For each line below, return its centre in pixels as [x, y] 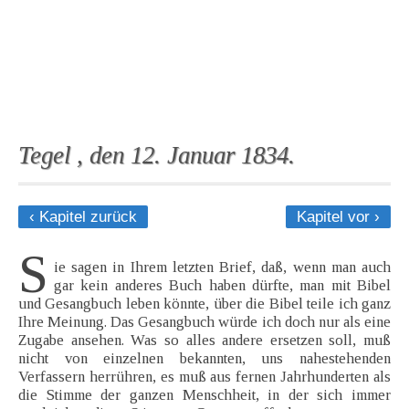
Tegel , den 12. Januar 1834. [157, 156]
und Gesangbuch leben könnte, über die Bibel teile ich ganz [204, 304]
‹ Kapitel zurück [83, 217]
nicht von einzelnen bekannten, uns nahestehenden [204, 359]
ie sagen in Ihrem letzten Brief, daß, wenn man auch [222, 267]
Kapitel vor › [338, 217]
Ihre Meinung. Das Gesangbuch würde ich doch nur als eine [204, 322]
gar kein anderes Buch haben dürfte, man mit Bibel [222, 286]
